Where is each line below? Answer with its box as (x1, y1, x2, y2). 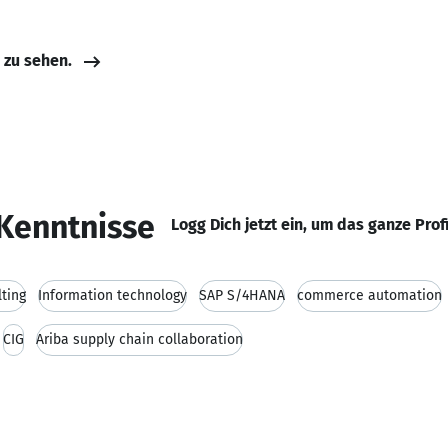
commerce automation (297, 287, 442, 304)
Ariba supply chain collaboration (36, 331, 243, 348)
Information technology (38, 287, 187, 304)
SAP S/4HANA (199, 287, 285, 304)
